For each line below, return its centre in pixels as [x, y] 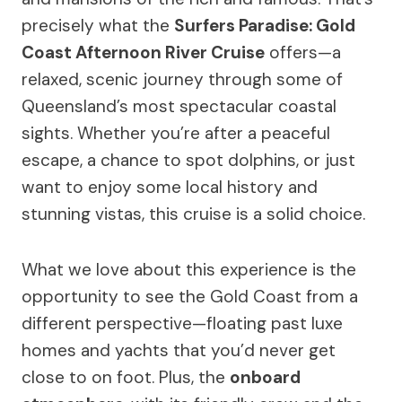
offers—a [303, 52]
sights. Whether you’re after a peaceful [176, 133]
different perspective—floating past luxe [182, 323]
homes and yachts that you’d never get [179, 350]
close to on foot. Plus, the [126, 377]
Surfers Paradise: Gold [265, 26]
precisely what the [98, 26]
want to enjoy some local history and [170, 187]
